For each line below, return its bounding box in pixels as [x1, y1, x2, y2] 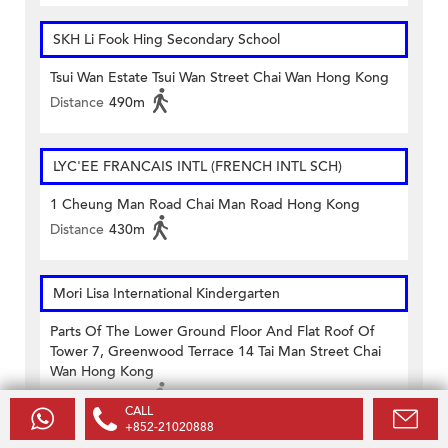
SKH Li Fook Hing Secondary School [53, 30, 280, 50]
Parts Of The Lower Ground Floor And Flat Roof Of [50, 322, 375, 342]
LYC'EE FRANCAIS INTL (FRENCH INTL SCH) [53, 157, 342, 177]
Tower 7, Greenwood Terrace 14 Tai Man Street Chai [50, 342, 381, 362]
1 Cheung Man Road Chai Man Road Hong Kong [50, 195, 360, 215]
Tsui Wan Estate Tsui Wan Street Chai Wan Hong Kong [50, 68, 389, 88]
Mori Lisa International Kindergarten [53, 284, 280, 304]
